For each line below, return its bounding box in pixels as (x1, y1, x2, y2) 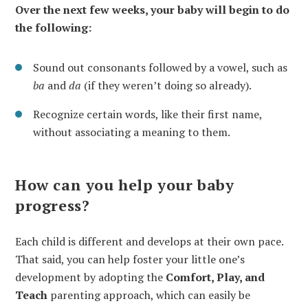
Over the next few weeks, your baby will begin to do (15, 2, 289, 18)
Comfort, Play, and (166, 269, 265, 285)
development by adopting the (15, 269, 166, 285)
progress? (15, 195, 90, 215)
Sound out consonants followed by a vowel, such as (33, 60, 287, 76)
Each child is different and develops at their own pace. (15, 233, 283, 249)
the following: (15, 20, 91, 36)
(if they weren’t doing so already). (81, 78, 252, 93)
